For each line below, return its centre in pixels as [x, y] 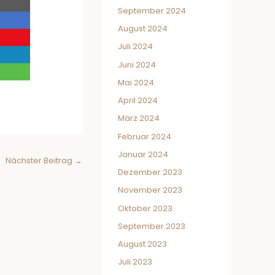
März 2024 [139, 118]
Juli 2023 [135, 262]
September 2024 [152, 10]
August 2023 [142, 244]
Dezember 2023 [150, 172]
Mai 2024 [136, 82]
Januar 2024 [143, 154]
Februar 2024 [145, 136]
